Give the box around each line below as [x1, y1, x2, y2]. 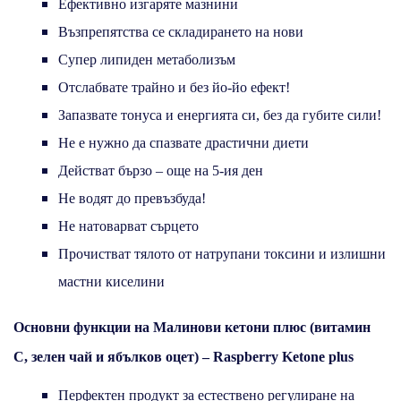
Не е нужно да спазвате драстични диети [58, 134, 309, 150]
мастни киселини [58, 273, 165, 289]
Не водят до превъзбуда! [58, 190, 206, 206]
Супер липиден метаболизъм [58, 51, 235, 67]
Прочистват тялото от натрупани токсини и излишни [58, 245, 386, 261]
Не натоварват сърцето [58, 218, 199, 234]
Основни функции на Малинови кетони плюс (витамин [13, 319, 371, 335]
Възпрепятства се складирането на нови [58, 23, 303, 39]
